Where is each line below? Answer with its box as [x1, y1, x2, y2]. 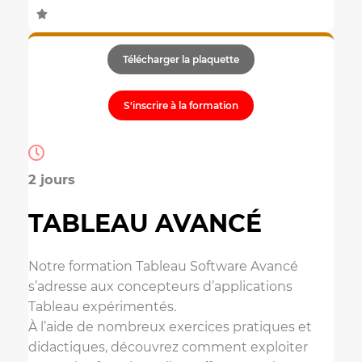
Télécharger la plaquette [123, 53, 239, 65]
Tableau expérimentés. [28, 298, 176, 314]
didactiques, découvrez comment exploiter [28, 339, 308, 355]
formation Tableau [69, 258, 187, 274]
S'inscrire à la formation [124, 99, 238, 112]
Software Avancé [187, 258, 298, 274]
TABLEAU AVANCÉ [28, 208, 262, 238]
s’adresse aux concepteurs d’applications [28, 278, 293, 294]
